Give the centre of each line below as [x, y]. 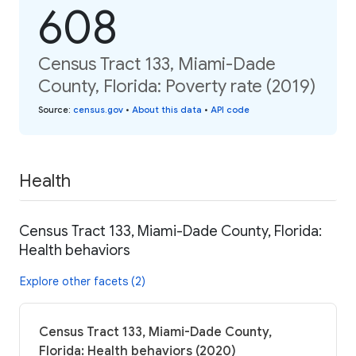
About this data [167, 109]
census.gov [98, 109]
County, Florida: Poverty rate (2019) [177, 86]
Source [53, 109]
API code [230, 109]
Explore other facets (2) [83, 282]
